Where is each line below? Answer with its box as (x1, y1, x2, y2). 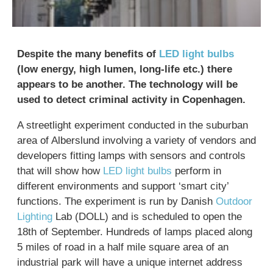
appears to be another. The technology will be (17, 79, 238, 90)
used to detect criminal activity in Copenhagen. (17, 94, 246, 105)
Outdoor (216, 196, 252, 207)
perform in (172, 165, 221, 177)
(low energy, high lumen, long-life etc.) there (17, 63, 232, 75)
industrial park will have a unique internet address (17, 257, 243, 268)
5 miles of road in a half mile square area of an (17, 241, 229, 253)
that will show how (17, 165, 103, 177)
